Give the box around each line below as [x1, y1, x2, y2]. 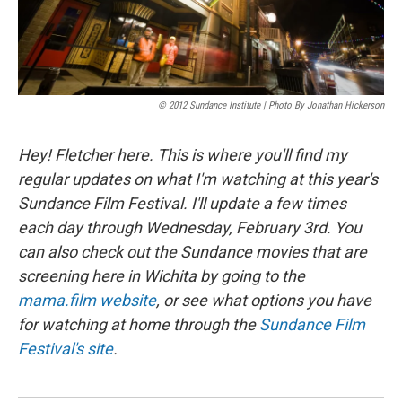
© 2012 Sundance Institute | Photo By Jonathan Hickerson [158, 100, 384, 111]
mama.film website [18, 291, 156, 310]
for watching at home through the [18, 315, 259, 334]
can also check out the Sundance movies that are [18, 242, 367, 261]
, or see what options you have [156, 291, 371, 310]
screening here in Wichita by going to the [18, 267, 305, 285]
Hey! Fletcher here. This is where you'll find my [18, 145, 347, 164]
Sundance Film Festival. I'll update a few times [18, 194, 346, 213]
